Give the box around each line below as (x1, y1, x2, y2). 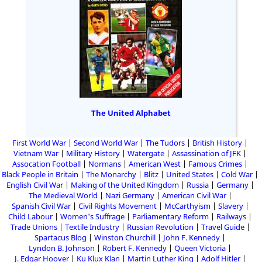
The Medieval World (28, 190, 98, 201)
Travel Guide (201, 222, 244, 233)
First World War (12, 137, 66, 149)
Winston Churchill (94, 232, 156, 243)
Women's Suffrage (60, 211, 125, 222)
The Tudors (146, 137, 185, 149)
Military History (66, 148, 120, 159)
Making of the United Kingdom (70, 180, 179, 191)
